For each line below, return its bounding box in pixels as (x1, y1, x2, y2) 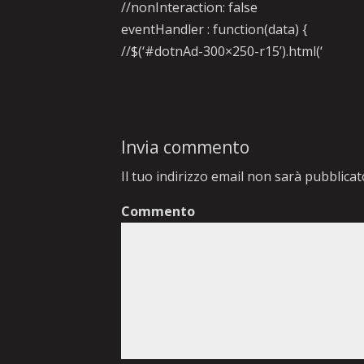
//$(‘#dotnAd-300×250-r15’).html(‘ (121, 42, 323, 60)
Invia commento (121, 136, 250, 158)
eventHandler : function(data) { (121, 20, 308, 38)
